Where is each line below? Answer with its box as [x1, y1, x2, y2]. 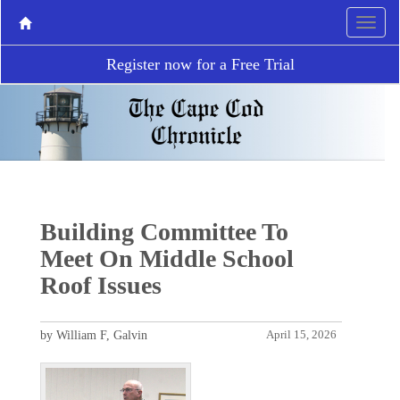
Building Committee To [39, 217, 288, 246]
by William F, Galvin [39, 328, 147, 342]
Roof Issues [39, 271, 162, 299]
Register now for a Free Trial [105, 55, 295, 73]
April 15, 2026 [266, 328, 337, 341]
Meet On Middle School [39, 244, 294, 272]
